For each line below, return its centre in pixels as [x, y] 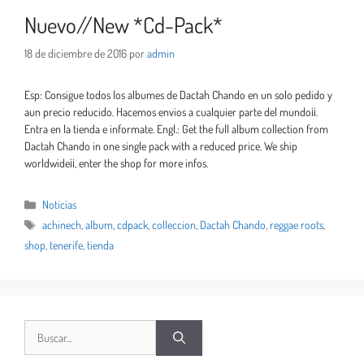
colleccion [174, 225]
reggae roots [297, 225]
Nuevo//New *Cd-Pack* [123, 25]
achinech [62, 225]
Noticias [60, 205]
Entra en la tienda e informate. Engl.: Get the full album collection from [176, 129]
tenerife [66, 245]
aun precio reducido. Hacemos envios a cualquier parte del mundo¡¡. [171, 112]
